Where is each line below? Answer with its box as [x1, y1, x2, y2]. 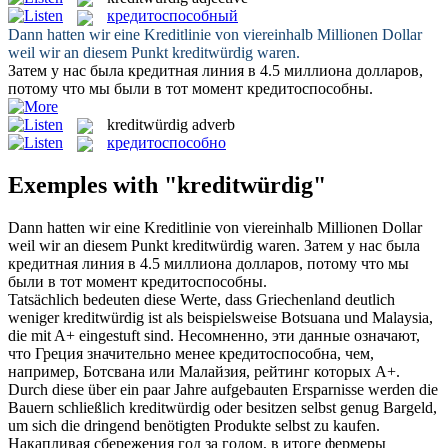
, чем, [337, 344, 374, 362]
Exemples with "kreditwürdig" [8, 172, 326, 199]
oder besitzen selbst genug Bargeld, [210, 398, 437, 416]
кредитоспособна [219, 344, 337, 362]
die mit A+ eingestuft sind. [8, 326, 174, 344]
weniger [8, 308, 63, 326]
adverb [192, 115, 235, 133]
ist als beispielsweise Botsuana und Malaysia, [144, 308, 433, 326]
